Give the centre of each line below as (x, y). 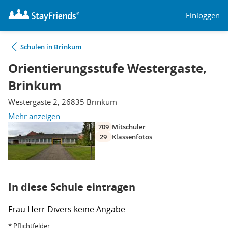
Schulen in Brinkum (51, 47)
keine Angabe (99, 209)
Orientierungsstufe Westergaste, (107, 68)
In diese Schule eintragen (72, 187)
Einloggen (203, 15)
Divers (61, 209)
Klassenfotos (132, 137)
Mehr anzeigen (34, 116)
